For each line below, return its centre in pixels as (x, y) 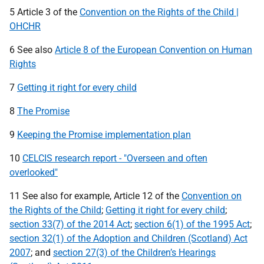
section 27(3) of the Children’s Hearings (134, 253)
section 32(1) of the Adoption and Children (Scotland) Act (128, 238)
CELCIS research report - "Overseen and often (115, 158)
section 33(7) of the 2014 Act (70, 224)
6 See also (32, 50)
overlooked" (34, 172)
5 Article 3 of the (44, 12)
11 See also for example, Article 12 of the (95, 196)
